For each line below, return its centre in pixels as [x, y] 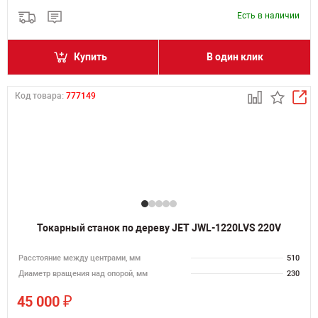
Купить [91, 57]
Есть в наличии [268, 16]
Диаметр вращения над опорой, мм [83, 274]
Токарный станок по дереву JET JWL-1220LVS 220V [159, 228]
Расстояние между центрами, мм [79, 258]
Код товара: [40, 96]
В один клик [235, 57]
